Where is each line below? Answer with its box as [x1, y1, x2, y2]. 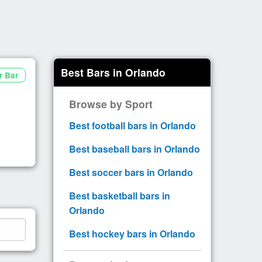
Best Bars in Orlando [61, 64, 166, 80]
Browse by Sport [69, 96, 153, 111]
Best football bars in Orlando [69, 118, 196, 132]
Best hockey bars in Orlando [69, 226, 195, 240]
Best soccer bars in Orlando [69, 165, 193, 179]
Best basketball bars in [69, 188, 170, 202]
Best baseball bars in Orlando [69, 142, 200, 156]
